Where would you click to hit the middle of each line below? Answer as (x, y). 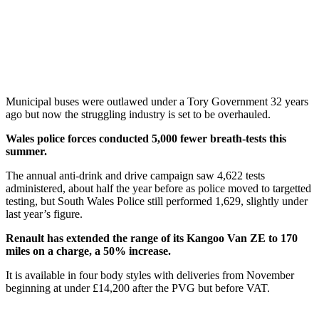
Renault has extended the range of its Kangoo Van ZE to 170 (152, 238)
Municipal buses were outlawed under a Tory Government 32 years (157, 101)
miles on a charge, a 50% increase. (88, 251)
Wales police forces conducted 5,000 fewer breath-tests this (146, 138)
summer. (26, 151)
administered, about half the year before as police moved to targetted (158, 188)
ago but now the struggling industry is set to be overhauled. (138, 114)
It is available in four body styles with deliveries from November (150, 275)
